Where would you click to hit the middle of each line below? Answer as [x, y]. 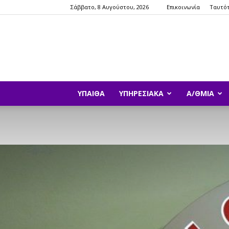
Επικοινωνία [183, 7]
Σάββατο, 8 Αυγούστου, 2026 [110, 7]
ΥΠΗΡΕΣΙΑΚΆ [141, 93]
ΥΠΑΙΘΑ [91, 93]
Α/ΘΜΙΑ [200, 93]
